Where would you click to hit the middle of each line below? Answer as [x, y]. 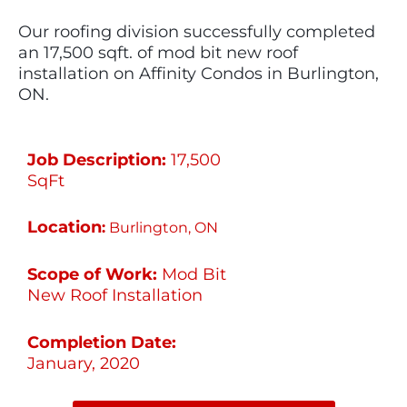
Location [65, 228]
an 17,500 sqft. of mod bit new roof [158, 52]
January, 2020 [84, 363]
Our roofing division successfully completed [197, 31]
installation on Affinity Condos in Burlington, [199, 73]
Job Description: [99, 159]
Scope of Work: [93, 275]
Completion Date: [102, 342]
